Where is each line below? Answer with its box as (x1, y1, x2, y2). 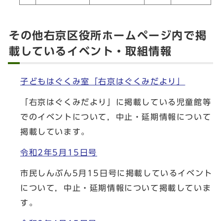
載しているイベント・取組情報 (9, 46, 172, 57)
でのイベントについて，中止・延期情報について (20, 113, 212, 121)
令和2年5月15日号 (20, 148, 97, 156)
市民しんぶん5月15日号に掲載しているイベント (20, 169, 213, 177)
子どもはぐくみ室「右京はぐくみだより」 (20, 77, 185, 85)
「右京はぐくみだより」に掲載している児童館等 (20, 98, 212, 106)
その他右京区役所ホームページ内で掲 (9, 30, 207, 41)
